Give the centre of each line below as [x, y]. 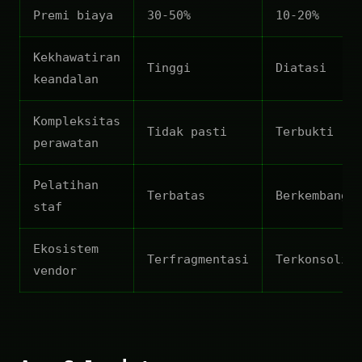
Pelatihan [66, 185]
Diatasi [301, 67]
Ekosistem [66, 248]
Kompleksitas [77, 121]
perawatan [66, 143]
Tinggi [169, 67]
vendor [55, 270]
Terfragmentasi [198, 259]
